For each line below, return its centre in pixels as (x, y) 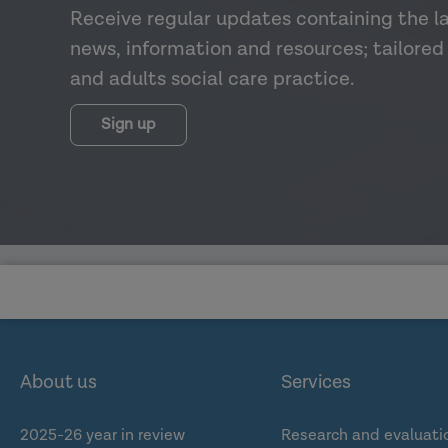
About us (58, 382)
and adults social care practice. (212, 78)
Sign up (128, 124)
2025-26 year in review (102, 435)
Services (315, 382)
